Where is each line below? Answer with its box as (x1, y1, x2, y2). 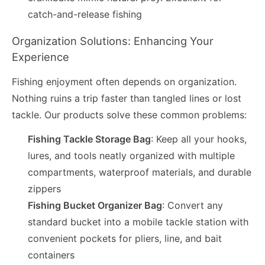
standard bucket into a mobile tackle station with (28, 216, 249, 228)
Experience (12, 50, 69, 64)
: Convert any (162, 199, 224, 212)
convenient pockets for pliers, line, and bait (28, 232, 222, 245)
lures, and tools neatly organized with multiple (28, 150, 235, 162)
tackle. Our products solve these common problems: (12, 108, 247, 121)
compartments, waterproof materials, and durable (28, 166, 252, 179)
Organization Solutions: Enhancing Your (12, 34, 214, 48)
